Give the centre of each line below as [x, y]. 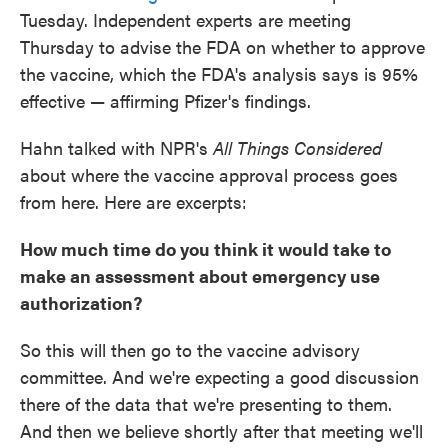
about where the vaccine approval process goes [209, 175]
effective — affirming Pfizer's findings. [165, 101]
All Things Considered [297, 148]
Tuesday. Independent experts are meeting [185, 20]
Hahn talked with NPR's [116, 148]
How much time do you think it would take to [205, 249]
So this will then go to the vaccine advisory [190, 350]
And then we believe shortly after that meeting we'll [221, 431]
